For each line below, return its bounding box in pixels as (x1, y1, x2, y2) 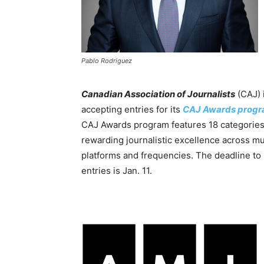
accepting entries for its (81, 104, 183, 115)
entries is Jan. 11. (81, 165, 152, 177)
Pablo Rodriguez (81, 57, 132, 65)
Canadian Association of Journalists (81, 88, 235, 100)
